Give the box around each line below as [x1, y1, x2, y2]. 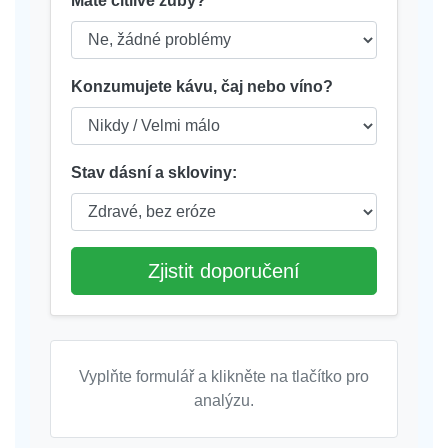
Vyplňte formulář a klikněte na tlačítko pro [79, 368, 369, 386]
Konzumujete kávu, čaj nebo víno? [71, 78, 333, 96]
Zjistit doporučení [148, 260, 300, 283]
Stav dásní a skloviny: [71, 164, 237, 182]
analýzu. [194, 392, 254, 410]
